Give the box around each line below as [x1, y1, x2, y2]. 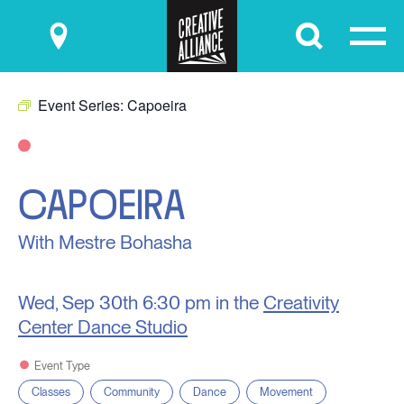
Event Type [33, 359, 90, 372]
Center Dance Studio [18, 316, 188, 338]
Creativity [263, 291, 339, 314]
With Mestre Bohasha [18, 231, 192, 253]
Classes [32, 385, 70, 399]
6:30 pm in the [142, 291, 263, 314]
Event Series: [38, 95, 127, 115]
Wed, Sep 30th [18, 291, 138, 314]
